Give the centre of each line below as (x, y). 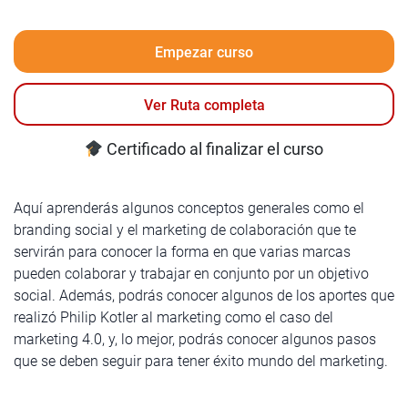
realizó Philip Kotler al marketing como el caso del (173, 317)
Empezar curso (204, 52)
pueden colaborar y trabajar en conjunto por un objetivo (191, 274)
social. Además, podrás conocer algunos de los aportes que (204, 296)
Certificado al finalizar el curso (214, 149)
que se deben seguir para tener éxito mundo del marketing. (201, 361)
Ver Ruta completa (204, 105)
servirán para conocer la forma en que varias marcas (182, 252)
